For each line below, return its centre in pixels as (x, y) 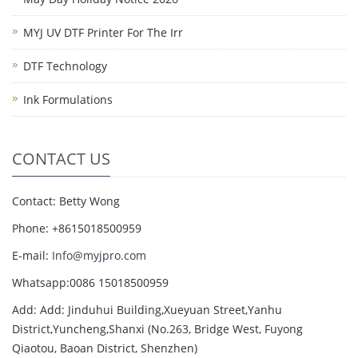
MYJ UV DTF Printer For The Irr (103, 32)
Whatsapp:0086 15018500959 (90, 282)
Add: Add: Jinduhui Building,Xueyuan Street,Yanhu (147, 309)
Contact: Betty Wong (66, 201)
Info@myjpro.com (99, 255)
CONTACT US (61, 158)
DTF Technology (65, 66)
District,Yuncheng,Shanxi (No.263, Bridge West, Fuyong (157, 328)
